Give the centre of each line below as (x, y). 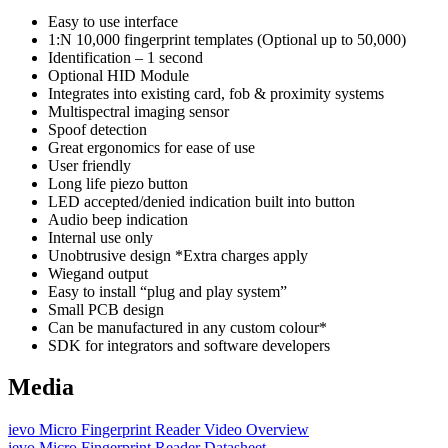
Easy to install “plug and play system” (167, 291)
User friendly (89, 165)
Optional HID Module (118, 75)
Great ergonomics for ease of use (151, 147)
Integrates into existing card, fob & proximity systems (216, 93)
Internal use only (100, 237)
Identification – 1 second (125, 57)
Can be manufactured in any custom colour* (187, 327)
